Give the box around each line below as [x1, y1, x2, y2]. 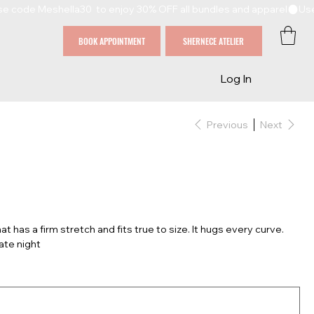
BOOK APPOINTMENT [78, 34, 145, 47]
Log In [220, 71, 252, 86]
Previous [207, 118, 249, 131]
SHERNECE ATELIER [183, 34, 245, 47]
